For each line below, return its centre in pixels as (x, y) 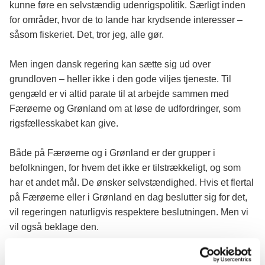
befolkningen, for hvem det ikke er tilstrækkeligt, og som (125, 168)
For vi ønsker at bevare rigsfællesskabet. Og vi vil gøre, (125, 257)
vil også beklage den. (54, 227)
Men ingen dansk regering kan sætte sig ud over (110, 64)
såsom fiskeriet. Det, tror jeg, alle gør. (87, 35)
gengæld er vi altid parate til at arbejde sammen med (119, 94)
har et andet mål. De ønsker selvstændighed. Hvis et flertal (132, 183)
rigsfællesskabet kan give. (64, 124)
